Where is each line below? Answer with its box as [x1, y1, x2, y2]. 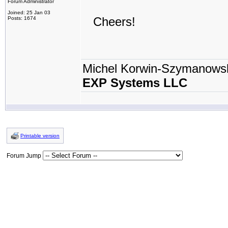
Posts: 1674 [8, 15, 36, 21]
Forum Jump [7, 152, 43, 159]
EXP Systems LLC [82, 76, 187, 90]
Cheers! [82, 15, 135, 28]
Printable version [20, 133, 60, 138]
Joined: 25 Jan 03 [8, 10, 50, 15]
